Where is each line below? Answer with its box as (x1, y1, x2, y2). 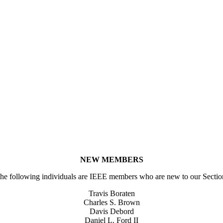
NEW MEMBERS (80, 155, 143, 164)
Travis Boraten (88, 189, 135, 198)
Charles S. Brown (83, 198, 140, 207)
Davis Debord (89, 207, 134, 216)
